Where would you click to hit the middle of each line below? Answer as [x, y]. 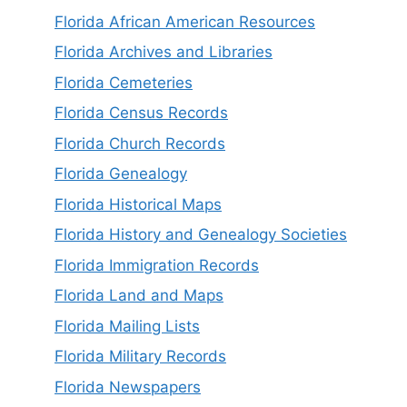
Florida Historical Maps [138, 204]
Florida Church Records [140, 143]
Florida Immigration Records [157, 265]
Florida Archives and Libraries [164, 52]
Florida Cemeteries [124, 82]
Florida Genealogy [121, 174]
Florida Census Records [141, 113]
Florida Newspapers [128, 387]
